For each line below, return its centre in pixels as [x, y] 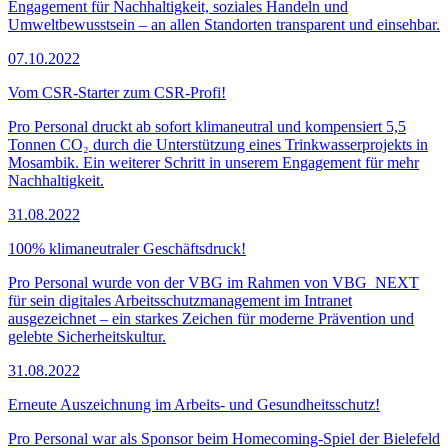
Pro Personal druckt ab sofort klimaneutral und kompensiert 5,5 [207, 126]
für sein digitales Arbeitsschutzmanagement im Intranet [180, 300]
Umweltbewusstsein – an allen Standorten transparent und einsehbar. [224, 24]
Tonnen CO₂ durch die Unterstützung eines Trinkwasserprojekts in [218, 144]
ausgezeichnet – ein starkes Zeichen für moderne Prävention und [211, 318]
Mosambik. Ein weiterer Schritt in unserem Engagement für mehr [213, 162]
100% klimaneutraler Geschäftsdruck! [127, 248]
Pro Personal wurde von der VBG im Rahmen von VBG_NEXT [213, 282]
